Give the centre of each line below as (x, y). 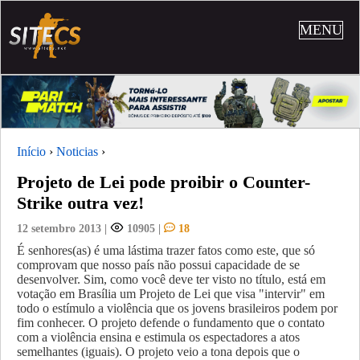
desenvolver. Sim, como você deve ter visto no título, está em (171, 279)
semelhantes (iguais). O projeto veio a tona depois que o (158, 351)
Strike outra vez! (80, 202)
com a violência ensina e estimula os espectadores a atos (158, 337)
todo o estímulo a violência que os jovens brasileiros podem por (177, 308)
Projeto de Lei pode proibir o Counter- (164, 182)
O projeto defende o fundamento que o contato (207, 322)
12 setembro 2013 (59, 228)
